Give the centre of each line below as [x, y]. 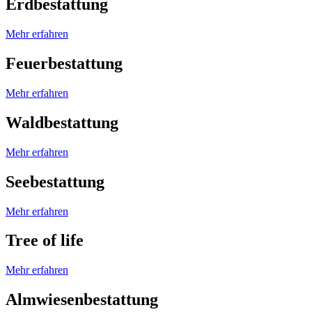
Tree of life [45, 241]
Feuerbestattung [64, 64]
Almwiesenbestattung [82, 300]
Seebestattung [55, 181]
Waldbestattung [62, 122]
